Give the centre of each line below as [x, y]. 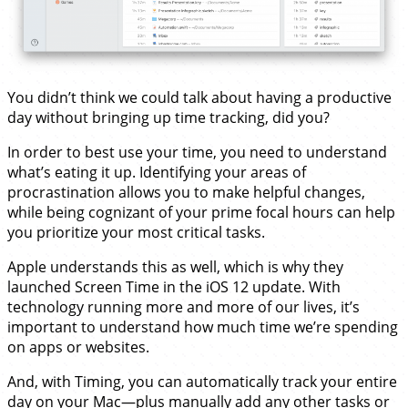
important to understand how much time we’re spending [203, 327]
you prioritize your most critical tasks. [136, 233]
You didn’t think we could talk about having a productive [199, 98]
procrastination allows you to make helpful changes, [186, 193]
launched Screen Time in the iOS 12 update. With [174, 287]
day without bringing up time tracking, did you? [168, 118]
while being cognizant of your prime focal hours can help [201, 213]
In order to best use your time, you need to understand [197, 153]
